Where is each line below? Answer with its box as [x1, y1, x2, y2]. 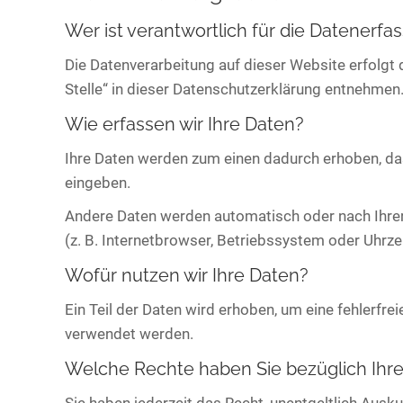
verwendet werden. [65, 325, 193, 343]
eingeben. [65, 174, 130, 192]
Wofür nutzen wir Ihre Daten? [65, 264, 309, 286]
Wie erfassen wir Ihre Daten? [65, 113, 304, 135]
